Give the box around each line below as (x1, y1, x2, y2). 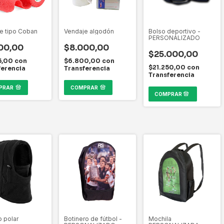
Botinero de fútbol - (64, 214, 122, 222)
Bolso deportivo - (148, 27, 200, 35)
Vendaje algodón (64, 27, 114, 35)
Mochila (148, 214, 171, 222)
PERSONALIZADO (148, 33, 200, 41)
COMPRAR (70, 84, 98, 90)
